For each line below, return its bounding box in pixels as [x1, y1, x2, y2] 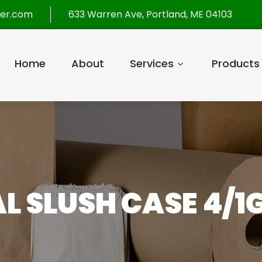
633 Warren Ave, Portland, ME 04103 [68, 8, 232, 21]
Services [129, 56, 174, 71]
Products [211, 56, 260, 71]
